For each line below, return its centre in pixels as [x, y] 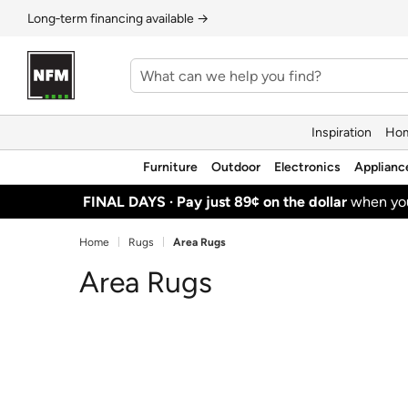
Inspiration [342, 132]
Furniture [170, 167]
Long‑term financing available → [118, 18]
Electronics [307, 167]
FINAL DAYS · [130, 201]
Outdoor [236, 167]
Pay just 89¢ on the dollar [262, 201]
